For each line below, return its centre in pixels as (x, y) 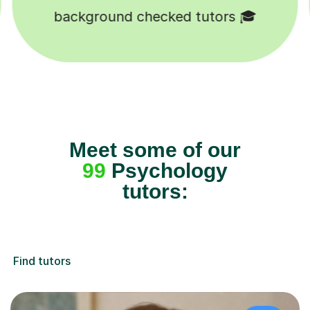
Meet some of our (155, 150)
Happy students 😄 (155, 17)
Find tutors (42, 261)
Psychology (167, 171)
